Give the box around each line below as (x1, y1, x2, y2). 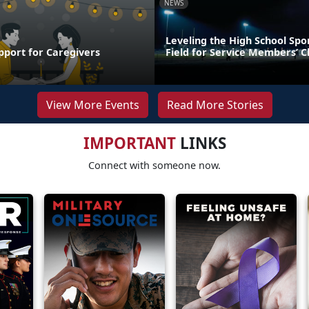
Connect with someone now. (88, 159, 221, 172)
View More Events (46, 97, 139, 113)
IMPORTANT (83, 132, 176, 154)
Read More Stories (166, 97, 263, 113)
